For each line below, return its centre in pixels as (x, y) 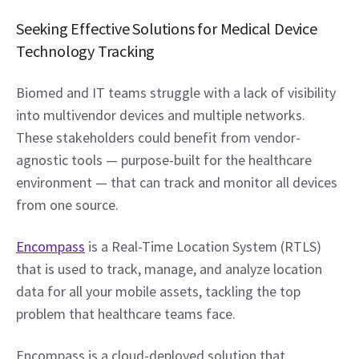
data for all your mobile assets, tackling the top (158, 291)
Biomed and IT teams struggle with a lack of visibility (176, 93)
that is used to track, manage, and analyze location (169, 269)
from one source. (67, 205)
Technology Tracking (86, 51)
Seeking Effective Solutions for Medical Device (167, 28)
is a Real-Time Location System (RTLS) (203, 246)
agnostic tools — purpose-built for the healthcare (164, 160)
